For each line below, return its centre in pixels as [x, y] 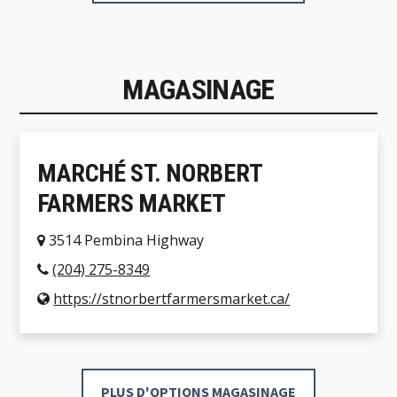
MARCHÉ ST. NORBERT [150, 174]
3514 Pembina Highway [125, 241]
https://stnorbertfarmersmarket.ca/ [172, 299]
